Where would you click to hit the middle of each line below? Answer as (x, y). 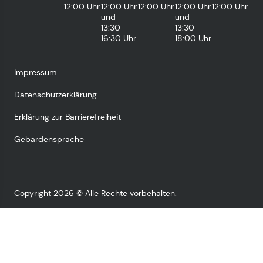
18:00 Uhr (193, 38)
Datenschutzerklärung (55, 94)
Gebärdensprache (49, 139)
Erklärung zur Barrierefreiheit (68, 117)
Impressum (36, 72)
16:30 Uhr (119, 38)
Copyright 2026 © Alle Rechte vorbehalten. (95, 193)
